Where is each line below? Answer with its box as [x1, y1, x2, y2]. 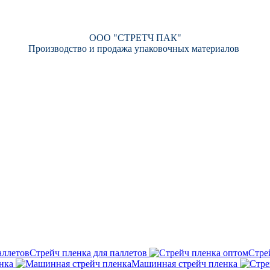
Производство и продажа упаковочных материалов [28, 43, 239, 54]
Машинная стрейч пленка [131, 259, 237, 269]
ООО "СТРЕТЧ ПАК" [89, 33, 181, 43]
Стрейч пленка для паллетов [30, 248, 147, 258]
